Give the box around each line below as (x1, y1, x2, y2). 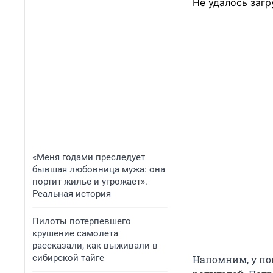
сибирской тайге (32, 252, 104, 263)
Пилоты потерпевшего (32, 216, 131, 227)
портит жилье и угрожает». (32, 176, 147, 187)
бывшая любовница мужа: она (32, 164, 165, 175)
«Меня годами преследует (32, 152, 145, 163)
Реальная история (32, 188, 111, 199)
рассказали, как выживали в (32, 240, 158, 251)
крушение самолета (32, 228, 118, 239)
